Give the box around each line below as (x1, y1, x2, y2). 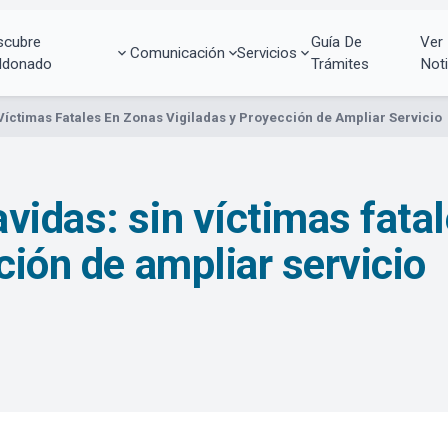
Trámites (310, 54, 369, 73)
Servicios (237, 43, 298, 62)
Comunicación (129, 43, 225, 62)
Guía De (310, 32, 362, 51)
